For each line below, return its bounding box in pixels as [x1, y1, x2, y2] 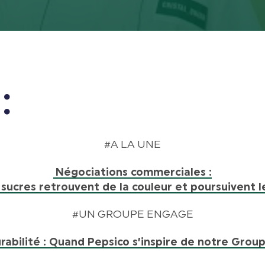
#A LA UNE [104, 138, 161, 151]
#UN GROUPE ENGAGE [72, 208, 193, 221]
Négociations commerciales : [56, 165, 212, 179]
